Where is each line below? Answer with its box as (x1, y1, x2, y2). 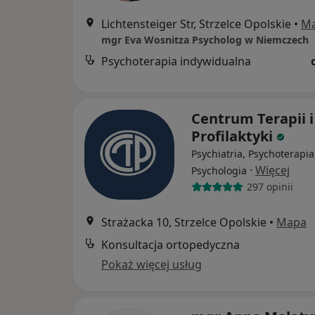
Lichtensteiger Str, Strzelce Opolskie (101, 15, 291, 32)
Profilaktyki (191, 126, 276, 146)
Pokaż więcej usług (101, 256, 202, 272)
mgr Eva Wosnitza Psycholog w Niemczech (101, 32, 309, 46)
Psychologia (191, 163, 247, 177)
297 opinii (246, 180, 293, 194)
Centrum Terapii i (191, 108, 314, 128)
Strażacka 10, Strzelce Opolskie (101, 214, 266, 230)
